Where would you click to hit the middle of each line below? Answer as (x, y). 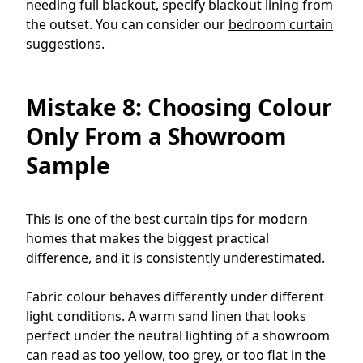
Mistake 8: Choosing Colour (179, 107)
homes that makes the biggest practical (147, 238)
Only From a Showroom (156, 136)
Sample (68, 165)
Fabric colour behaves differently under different (175, 296)
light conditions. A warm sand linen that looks (166, 316)
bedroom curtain (281, 24)
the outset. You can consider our (127, 24)
